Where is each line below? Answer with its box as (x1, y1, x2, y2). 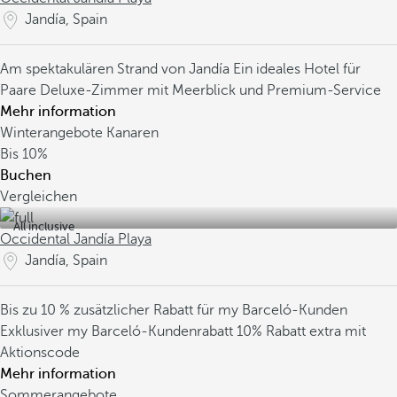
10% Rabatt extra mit (237, 323, 366, 339)
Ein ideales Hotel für (233, 61, 361, 77)
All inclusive (13, 220, 74, 233)
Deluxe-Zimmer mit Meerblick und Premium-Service (40, 82, 381, 98)
